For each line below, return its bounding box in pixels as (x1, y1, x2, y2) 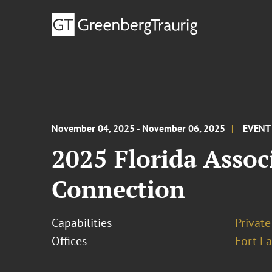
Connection (52, 172, 186, 205)
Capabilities (52, 215, 112, 231)
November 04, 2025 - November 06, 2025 (52, 122, 226, 134)
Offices (52, 233, 87, 249)
